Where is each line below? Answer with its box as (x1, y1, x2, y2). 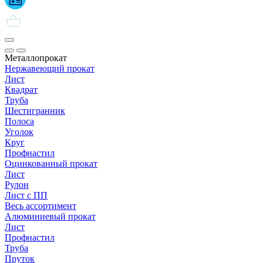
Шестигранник (5, 106, 65, 116)
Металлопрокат (5, 53, 67, 63)
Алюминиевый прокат (5, 211, 96, 221)
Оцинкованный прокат (5, 159, 97, 168)
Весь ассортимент (5, 201, 76, 211)
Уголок (5, 127, 33, 137)
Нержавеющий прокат (5, 63, 95, 73)
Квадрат (5, 85, 38, 95)
